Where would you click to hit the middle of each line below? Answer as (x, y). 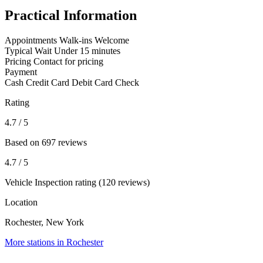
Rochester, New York (44, 222)
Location (21, 203)
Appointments (31, 41)
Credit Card (48, 83)
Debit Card (92, 83)
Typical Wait (28, 51)
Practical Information (71, 16)
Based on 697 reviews (46, 143)
